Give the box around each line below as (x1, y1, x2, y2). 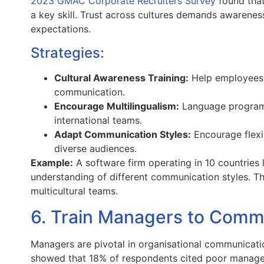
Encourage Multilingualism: (54, 100, 179, 112)
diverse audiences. (54, 142, 137, 154)
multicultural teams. (31, 184, 118, 197)
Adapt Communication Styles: (54, 128, 191, 140)
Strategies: (31, 44, 104, 61)
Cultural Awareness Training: (54, 71, 189, 84)
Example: (31, 156, 73, 169)
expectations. (31, 23, 91, 35)
